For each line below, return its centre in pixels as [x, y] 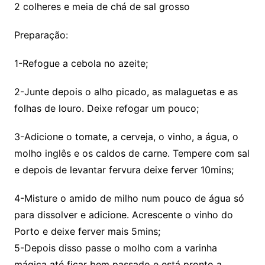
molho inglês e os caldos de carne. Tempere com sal [132, 153]
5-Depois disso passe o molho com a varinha [115, 248]
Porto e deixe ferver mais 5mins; [87, 232]
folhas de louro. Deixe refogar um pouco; [106, 109]
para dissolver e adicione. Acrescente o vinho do [123, 215]
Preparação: [41, 35]
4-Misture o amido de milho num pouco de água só [129, 198]
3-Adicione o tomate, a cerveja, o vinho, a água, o [126, 137]
